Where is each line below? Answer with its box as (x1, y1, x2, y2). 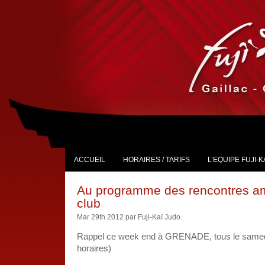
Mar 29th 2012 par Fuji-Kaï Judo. (77, 213, 182, 222)
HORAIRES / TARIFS (123, 156, 190, 164)
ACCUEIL (74, 156, 105, 164)
